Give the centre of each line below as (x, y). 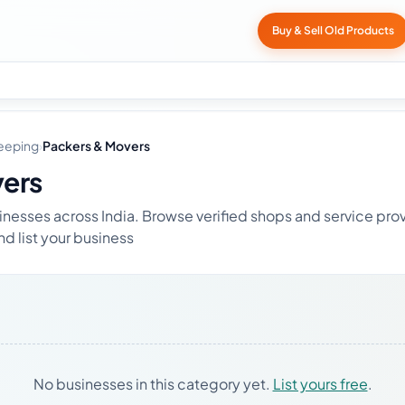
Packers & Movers (96, 146)
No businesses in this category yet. (153, 384)
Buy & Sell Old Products (333, 30)
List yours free (320, 384)
